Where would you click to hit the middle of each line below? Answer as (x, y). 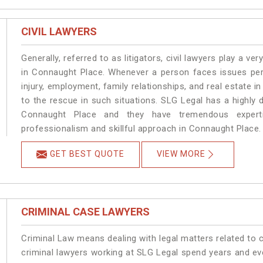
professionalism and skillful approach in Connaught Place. (141, 129)
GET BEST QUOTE (87, 154)
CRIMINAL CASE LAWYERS (86, 212)
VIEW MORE (181, 154)
